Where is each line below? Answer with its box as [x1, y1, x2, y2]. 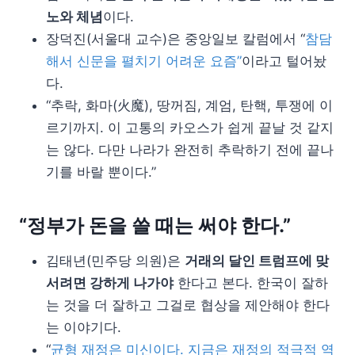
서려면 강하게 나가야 [46, 274, 174, 291]
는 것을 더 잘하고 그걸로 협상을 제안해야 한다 [46, 296, 330, 313]
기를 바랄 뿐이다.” [46, 163, 156, 180]
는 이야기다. [46, 319, 121, 335]
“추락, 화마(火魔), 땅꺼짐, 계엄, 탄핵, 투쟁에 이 [46, 97, 333, 113]
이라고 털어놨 [242, 52, 326, 69]
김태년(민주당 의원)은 [46, 252, 185, 269]
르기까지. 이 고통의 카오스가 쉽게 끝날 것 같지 [46, 119, 334, 136]
